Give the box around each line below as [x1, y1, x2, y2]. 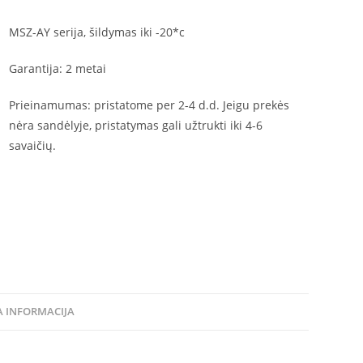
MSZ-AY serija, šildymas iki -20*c [9, 24, 186, 40]
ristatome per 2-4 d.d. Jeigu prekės [101, 97, 290, 113]
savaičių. [9, 138, 57, 153]
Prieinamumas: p [9, 97, 102, 113]
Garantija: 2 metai [9, 61, 107, 76]
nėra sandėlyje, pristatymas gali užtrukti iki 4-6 [9, 117, 263, 133]
